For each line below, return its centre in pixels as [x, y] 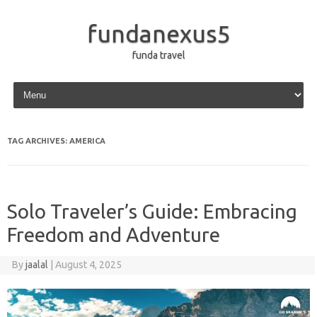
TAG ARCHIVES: [38, 141]
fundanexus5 [158, 33]
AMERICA [87, 141]
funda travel [158, 55]
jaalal [36, 265]
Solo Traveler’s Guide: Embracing [152, 211]
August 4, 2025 [88, 265]
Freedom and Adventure [114, 235]
